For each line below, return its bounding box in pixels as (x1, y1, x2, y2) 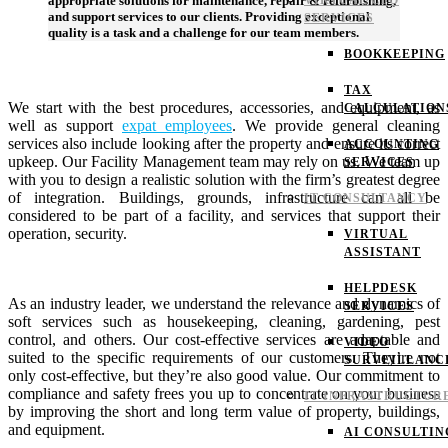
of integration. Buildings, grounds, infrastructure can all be (8, 189, 440, 207)
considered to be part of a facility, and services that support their (8, 207, 440, 225)
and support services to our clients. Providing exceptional (48, 9, 370, 25)
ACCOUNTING (344, 137, 439, 151)
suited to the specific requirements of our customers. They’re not (8, 349, 440, 367)
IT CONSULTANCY (304, 191, 427, 205)
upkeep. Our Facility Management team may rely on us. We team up (8, 153, 440, 171)
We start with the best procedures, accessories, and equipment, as (8, 99, 440, 117)
